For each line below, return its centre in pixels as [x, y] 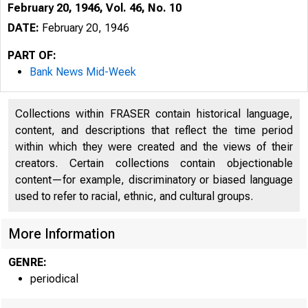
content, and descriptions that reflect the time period [154, 130]
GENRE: [27, 262]
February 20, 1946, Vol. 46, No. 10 [95, 8]
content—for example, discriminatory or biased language [154, 180]
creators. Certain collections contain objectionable [154, 163]
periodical [54, 279]
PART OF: [32, 55]
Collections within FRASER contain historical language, [154, 114]
